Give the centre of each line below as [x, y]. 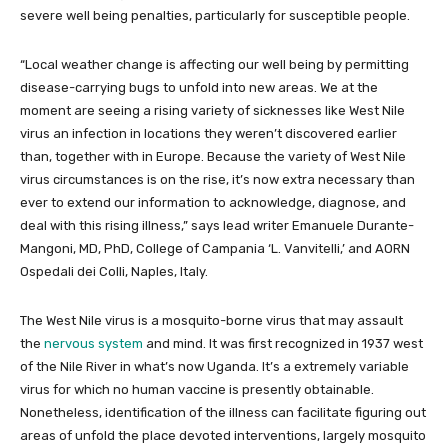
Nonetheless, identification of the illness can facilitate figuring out [223, 412]
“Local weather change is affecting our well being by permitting [214, 64]
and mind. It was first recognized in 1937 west [283, 343]
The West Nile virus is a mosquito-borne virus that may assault [211, 320]
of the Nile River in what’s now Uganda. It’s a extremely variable [214, 366]
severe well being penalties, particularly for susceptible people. [215, 15]
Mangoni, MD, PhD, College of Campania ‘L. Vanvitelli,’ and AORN [215, 248]
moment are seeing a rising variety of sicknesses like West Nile [212, 110]
